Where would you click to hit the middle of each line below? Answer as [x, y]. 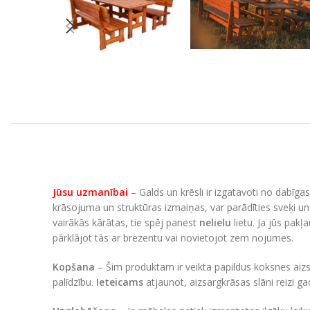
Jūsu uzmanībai [90, 192]
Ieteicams [120, 282]
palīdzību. [74, 282]
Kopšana [74, 266]
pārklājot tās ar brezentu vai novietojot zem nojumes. [173, 237]
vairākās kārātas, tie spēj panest [126, 222]
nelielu [215, 222]
